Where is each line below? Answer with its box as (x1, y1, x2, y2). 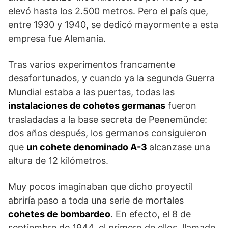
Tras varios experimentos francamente (8, 59, 175, 70)
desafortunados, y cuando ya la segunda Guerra (8, 73, 215, 84)
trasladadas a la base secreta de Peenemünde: (8, 114, 207, 125)
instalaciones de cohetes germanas (8, 100, 165, 111)
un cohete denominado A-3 (26, 141, 149, 153)
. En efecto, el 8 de (110, 209, 191, 220)
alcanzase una (149, 141, 210, 153)
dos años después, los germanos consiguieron (8, 128, 207, 139)
